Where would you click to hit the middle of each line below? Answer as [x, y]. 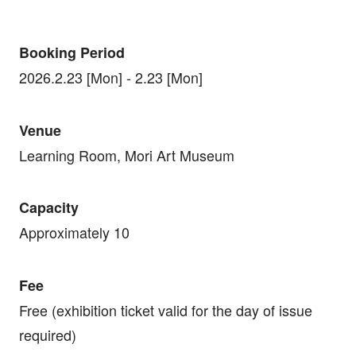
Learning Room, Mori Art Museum [126, 155]
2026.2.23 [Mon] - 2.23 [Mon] [110, 77]
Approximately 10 [74, 232]
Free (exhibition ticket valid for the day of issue [165, 310]
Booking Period [72, 52]
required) [47, 335]
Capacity [48, 208]
